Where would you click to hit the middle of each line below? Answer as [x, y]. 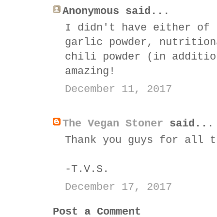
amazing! [90, 71]
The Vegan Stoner [113, 124]
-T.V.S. [87, 169]
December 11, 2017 [118, 89]
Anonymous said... [116, 11]
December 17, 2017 [118, 187]
